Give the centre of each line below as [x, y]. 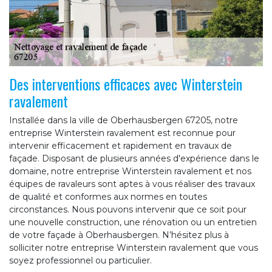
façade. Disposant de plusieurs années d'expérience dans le [134, 158]
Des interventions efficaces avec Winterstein [126, 83]
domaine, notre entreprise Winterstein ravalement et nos [130, 171]
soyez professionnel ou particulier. [80, 260]
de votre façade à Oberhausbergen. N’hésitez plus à [119, 235]
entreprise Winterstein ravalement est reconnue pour [122, 133]
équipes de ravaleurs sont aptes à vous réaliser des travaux [132, 184]
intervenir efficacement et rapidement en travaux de [121, 145]
